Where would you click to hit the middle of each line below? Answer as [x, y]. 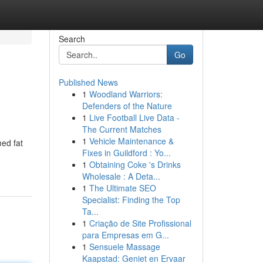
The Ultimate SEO [122, 188]
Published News [88, 82]
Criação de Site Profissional [140, 223]
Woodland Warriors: [126, 94]
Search [72, 39]
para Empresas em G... [125, 235]
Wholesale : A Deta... [121, 176]
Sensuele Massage [124, 247]
